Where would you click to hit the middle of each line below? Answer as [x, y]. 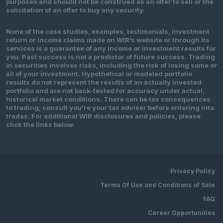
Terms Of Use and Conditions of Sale [158, 185]
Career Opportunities [181, 213]
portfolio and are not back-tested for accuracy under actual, [105, 91]
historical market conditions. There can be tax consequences [108, 99]
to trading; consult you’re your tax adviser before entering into [110, 108]
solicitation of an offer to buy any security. [75, 10]
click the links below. [40, 125]
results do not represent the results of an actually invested [104, 82]
